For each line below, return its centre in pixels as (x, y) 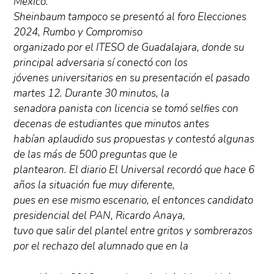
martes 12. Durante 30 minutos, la (92, 94)
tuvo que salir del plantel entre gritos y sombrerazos (133, 231)
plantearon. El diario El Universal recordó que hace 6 (134, 170)
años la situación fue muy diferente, (94, 185)
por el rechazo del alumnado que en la (101, 246)
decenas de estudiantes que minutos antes (112, 124)
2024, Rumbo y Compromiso (78, 32)
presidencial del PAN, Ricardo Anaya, (100, 216)
